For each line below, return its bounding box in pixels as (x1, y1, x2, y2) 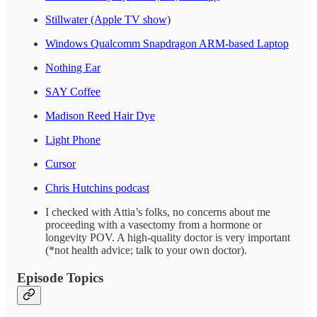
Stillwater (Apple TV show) (45, 13, 171, 26)
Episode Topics (17, 270, 103, 285)
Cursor (45, 158, 76, 171)
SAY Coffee (45, 86, 100, 98)
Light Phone (45, 134, 100, 146)
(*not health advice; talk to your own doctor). (45, 244, 247, 257)
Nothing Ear (45, 62, 100, 74)
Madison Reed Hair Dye (45, 110, 155, 122)
